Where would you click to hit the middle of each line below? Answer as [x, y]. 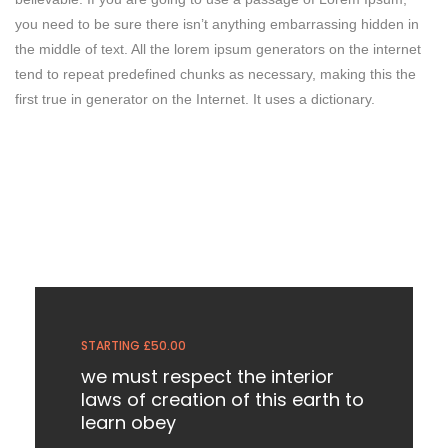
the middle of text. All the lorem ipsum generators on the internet [218, 49]
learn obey [128, 423]
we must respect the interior [207, 377]
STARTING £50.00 [133, 346]
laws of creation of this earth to [222, 400]
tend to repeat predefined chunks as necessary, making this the [215, 74]
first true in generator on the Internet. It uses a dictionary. [195, 99]
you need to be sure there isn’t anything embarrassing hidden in [217, 24]
